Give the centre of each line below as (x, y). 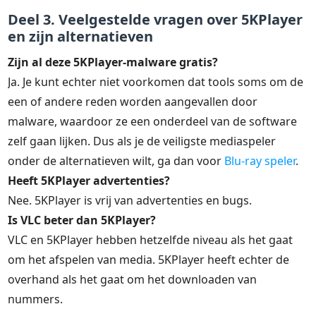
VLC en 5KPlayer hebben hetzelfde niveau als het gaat (151, 239)
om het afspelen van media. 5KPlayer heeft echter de (149, 259)
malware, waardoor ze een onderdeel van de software (153, 121)
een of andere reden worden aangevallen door (133, 101)
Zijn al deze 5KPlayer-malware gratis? (113, 62)
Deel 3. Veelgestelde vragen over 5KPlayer (156, 19)
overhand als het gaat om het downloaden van (133, 279)
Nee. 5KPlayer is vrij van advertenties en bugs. (130, 200)
